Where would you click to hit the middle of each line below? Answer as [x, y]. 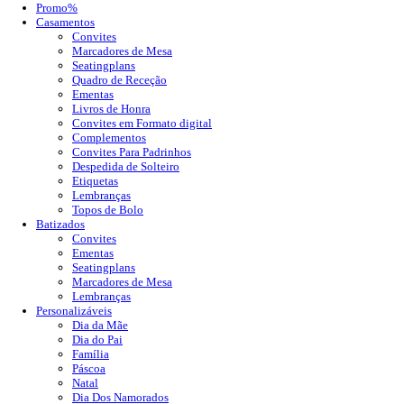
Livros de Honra [111, 108]
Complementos [109, 137]
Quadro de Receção [119, 79]
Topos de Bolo [108, 209]
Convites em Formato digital [142, 123]
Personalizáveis [74, 310]
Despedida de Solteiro [126, 166]
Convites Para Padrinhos [132, 151]
